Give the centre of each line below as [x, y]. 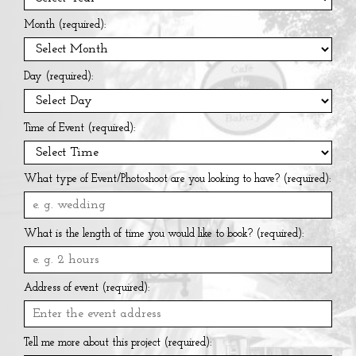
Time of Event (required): [79, 128]
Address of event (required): [87, 288]
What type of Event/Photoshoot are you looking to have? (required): [177, 180]
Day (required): [58, 76]
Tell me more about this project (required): [118, 342]
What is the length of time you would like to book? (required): [164, 234]
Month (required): [65, 25]
